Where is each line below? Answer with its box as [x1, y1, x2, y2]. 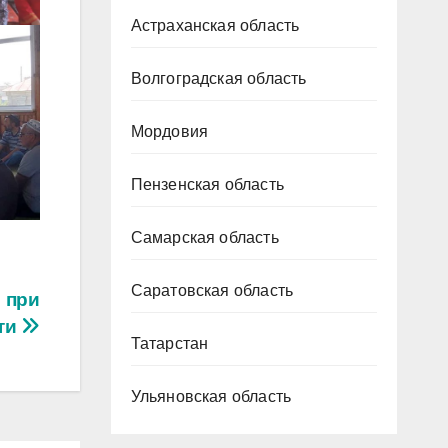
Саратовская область [130, 281, 294, 299]
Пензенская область [130, 175, 285, 193]
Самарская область [130, 228, 279, 246]
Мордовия [130, 122, 209, 140]
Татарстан [130, 334, 209, 352]
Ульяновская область [130, 387, 292, 405]
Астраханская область [130, 16, 300, 34]
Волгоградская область [130, 69, 307, 87]
